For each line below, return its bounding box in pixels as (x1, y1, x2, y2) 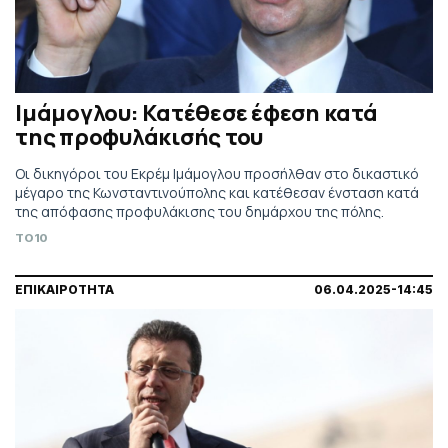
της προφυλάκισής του (15, 121, 263, 152)
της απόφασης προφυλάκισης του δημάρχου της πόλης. (15, 201, 384, 221)
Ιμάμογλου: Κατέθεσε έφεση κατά (15, 97, 378, 128)
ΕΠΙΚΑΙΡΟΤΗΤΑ (15, 281, 114, 297)
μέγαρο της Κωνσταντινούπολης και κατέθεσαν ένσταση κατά (15, 182, 419, 202)
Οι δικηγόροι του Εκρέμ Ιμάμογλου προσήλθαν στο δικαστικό (15, 163, 419, 183)
